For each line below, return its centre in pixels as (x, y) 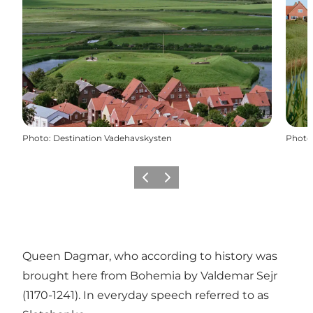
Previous (155, 182)
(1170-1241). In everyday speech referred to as (146, 295)
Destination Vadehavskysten (112, 138)
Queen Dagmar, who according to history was (150, 256)
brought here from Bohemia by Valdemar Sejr (150, 275)
